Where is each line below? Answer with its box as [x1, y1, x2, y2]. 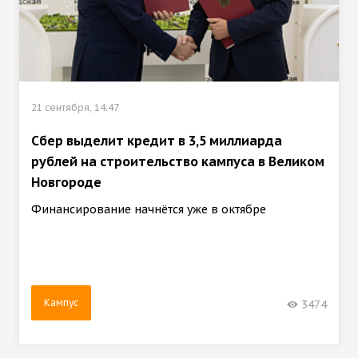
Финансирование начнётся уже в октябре [31, 202, 266, 217]
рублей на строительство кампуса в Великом [31, 153, 324, 170]
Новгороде [31, 174, 101, 191]
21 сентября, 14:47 [31, 101, 119, 114]
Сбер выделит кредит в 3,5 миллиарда [31, 133, 282, 149]
